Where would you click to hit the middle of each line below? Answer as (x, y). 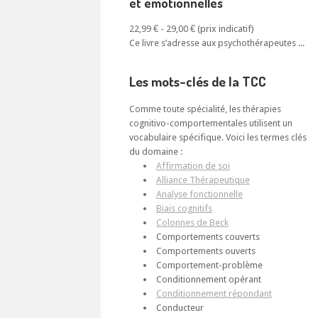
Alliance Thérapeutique (203, 180)
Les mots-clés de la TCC (198, 82)
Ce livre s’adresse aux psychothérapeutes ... (217, 43)
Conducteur (180, 308)
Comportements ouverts (205, 251)
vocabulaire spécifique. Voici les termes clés (218, 138)
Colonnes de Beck (192, 223)
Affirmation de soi (193, 166)
